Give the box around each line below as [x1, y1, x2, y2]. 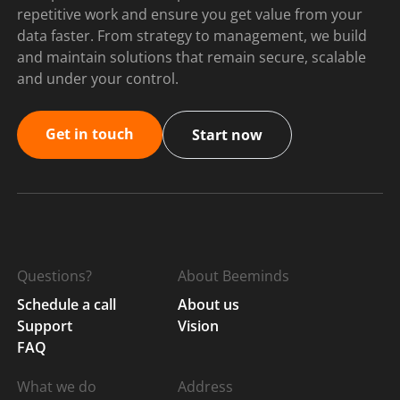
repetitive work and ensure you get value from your [17, 4, 362, 24]
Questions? [17, 265, 92, 286]
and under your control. [17, 68, 179, 88]
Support [17, 315, 72, 336]
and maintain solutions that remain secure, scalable [17, 46, 366, 67]
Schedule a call [17, 294, 116, 314]
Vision [178, 315, 219, 336]
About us [178, 294, 239, 314]
